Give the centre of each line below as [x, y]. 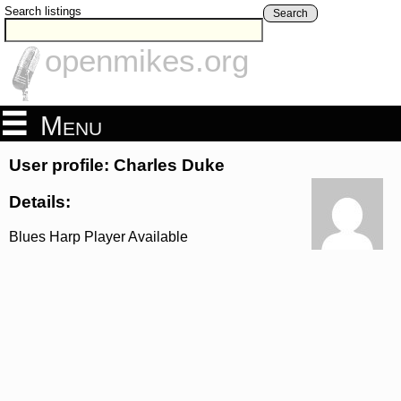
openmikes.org [147, 61]
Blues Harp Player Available [98, 236]
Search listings [43, 11]
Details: [40, 201]
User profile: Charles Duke [117, 166]
